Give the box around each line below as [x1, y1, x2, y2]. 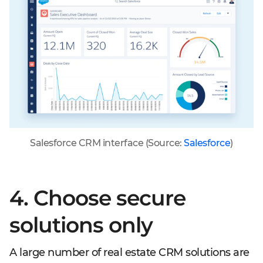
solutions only [9, 212, 153, 238]
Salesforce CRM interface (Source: [30, 137, 184, 149]
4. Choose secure [9, 185, 186, 211]
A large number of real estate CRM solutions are [9, 246, 249, 259]
